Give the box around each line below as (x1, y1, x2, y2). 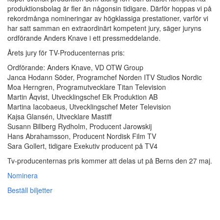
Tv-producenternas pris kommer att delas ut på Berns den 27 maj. (7, 155, 212, 165)
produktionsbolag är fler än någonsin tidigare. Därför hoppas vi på (7, 3, 212, 13)
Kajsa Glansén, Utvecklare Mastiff (7, 111, 111, 121)
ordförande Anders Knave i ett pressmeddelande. (7, 32, 161, 43)
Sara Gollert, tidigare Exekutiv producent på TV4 (7, 140, 158, 151)
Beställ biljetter (7, 185, 53, 195)
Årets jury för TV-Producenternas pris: (7, 47, 125, 57)
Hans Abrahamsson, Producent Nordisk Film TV (7, 131, 156, 141)
